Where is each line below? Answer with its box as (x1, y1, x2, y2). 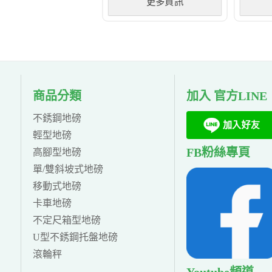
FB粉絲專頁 (186, 146, 251, 160)
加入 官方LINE (186, 89, 268, 103)
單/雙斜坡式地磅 (33, 163, 104, 174)
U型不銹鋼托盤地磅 (33, 231, 118, 242)
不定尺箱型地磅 (33, 214, 101, 225)
